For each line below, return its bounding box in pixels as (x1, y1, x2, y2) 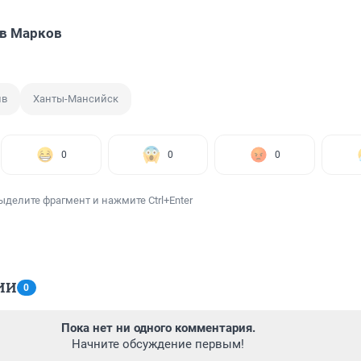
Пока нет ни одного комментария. (60, 321, 255, 336)
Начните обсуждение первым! (72, 337, 244, 352)
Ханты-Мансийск (33, 93, 118, 106)
